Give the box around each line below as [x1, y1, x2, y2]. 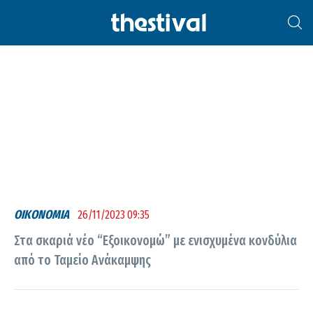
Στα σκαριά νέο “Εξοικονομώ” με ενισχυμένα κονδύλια [14, 232, 297, 249]
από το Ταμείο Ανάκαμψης [14, 252, 151, 268]
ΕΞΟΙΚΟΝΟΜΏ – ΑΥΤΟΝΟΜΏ [48, 8, 306, 39]
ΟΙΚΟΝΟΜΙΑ [14, 208, 69, 222]
